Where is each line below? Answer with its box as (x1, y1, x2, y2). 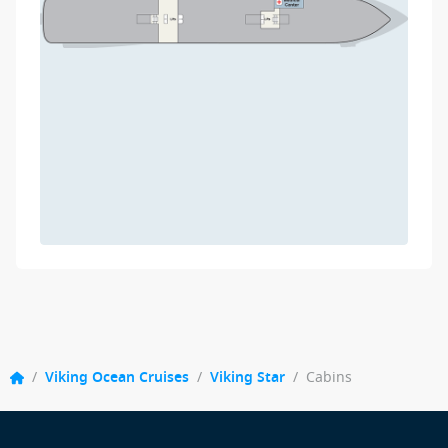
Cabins (306, 367, 352, 388)
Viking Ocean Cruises (45, 367, 189, 388)
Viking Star (210, 367, 285, 388)
